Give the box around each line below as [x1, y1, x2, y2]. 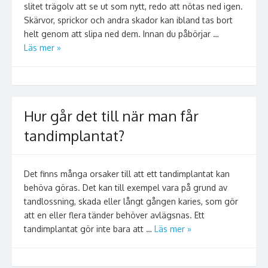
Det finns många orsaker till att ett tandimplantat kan [24, 169, 230, 179]
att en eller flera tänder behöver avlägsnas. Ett [24, 210, 205, 220]
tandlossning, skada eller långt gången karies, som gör [24, 196, 238, 206]
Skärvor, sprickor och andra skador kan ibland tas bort [24, 15, 233, 25]
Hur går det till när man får [24, 106, 199, 125]
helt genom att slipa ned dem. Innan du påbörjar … [24, 29, 219, 39]
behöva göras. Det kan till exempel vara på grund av [24, 182, 227, 193]
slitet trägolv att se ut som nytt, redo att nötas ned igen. [24, 1, 243, 11]
